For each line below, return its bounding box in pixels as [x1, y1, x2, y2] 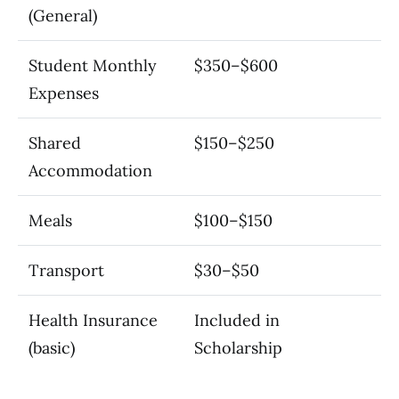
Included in [194, 310, 280, 330]
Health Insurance [28, 310, 158, 330]
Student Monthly [28, 55, 157, 76]
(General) [28, 5, 97, 26]
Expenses [28, 83, 99, 103]
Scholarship [194, 338, 282, 358]
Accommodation [28, 160, 152, 181]
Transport [28, 260, 104, 281]
